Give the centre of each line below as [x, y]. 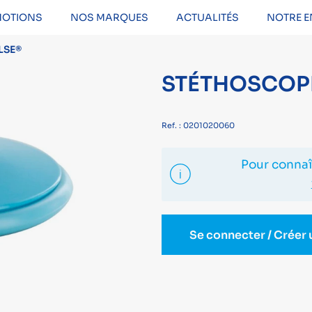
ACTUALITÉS [207, 17]
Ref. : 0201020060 [198, 125]
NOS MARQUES [109, 17]
